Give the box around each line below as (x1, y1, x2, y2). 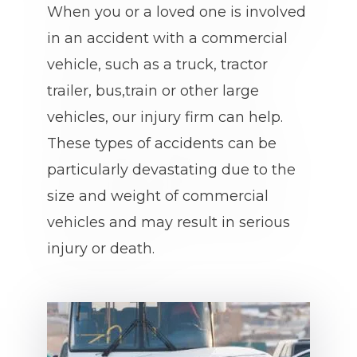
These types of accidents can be (47, 135, 277, 152)
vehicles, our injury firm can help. (47, 108, 283, 126)
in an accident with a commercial (47, 29, 288, 47)
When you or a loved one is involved (47, 3, 306, 21)
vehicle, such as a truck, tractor (47, 56, 268, 73)
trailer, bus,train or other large (47, 82, 259, 100)
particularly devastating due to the (47, 161, 296, 178)
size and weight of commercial (47, 187, 269, 205)
